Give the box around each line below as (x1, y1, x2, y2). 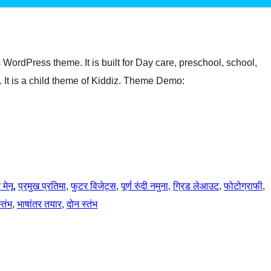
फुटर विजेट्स (71, 181, 116, 192)
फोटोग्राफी (224, 181, 263, 192)
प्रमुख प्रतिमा (18, 181, 66, 192)
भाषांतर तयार (17, 199, 62, 210)
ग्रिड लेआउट (173, 181, 219, 192)
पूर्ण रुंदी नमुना (121, 181, 168, 192)
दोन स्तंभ (67, 199, 97, 210)
